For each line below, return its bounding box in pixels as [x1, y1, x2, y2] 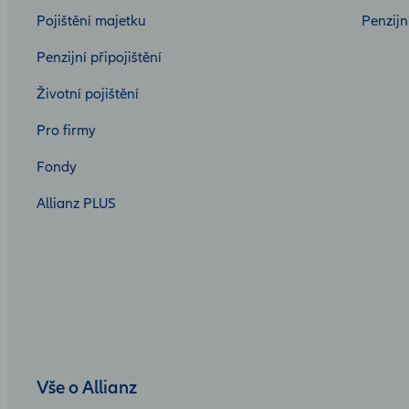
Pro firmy [37, 121, 96, 141]
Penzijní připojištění [37, 48, 162, 68]
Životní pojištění [37, 85, 139, 104]
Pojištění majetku [37, 12, 146, 31]
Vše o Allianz [37, 377, 137, 400]
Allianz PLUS [37, 194, 116, 214]
